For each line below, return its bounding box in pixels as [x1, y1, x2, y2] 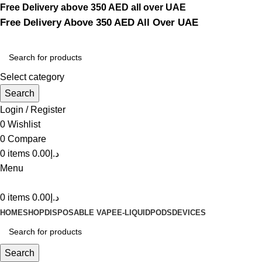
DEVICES [172, 208, 206, 217]
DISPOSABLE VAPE [44, 208, 117, 217]
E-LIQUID [117, 208, 150, 217]
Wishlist [8, 119, 40, 129]
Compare [8, 134, 46, 144]
